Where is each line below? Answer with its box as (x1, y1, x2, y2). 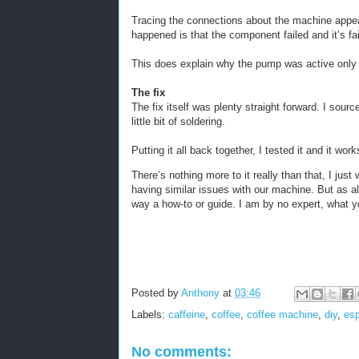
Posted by (131, 287, 181, 300)
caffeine (168, 309, 205, 321)
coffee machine (247, 309, 318, 321)
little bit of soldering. (131, 115, 225, 127)
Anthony (181, 287, 220, 300)
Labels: (131, 309, 168, 321)
